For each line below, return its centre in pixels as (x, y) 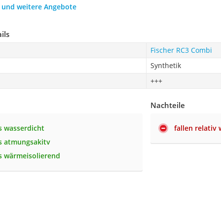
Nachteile (168, 105)
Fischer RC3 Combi (181, 50)
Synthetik (166, 65)
